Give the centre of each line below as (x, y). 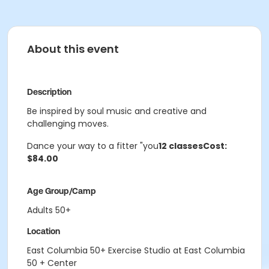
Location (44, 231)
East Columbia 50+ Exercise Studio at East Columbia (136, 250)
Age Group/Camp (62, 191)
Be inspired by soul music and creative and (117, 111)
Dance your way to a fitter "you (93, 146)
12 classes (181, 146)
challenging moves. (68, 124)
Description (49, 92)
